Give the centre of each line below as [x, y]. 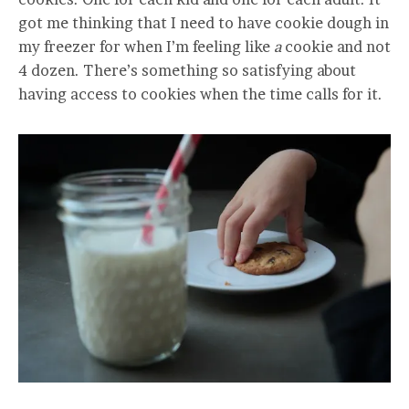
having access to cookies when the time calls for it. [200, 94]
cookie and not [336, 46]
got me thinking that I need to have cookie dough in [204, 22]
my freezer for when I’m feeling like [146, 46]
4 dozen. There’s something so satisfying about [187, 70]
